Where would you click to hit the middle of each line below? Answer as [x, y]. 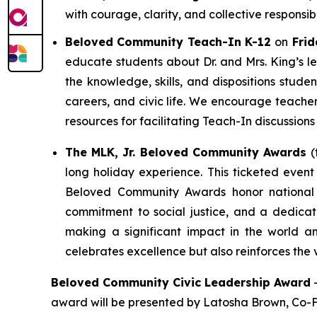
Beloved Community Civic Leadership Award [181, 282]
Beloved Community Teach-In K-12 [170, 41]
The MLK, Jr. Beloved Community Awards [188, 152]
